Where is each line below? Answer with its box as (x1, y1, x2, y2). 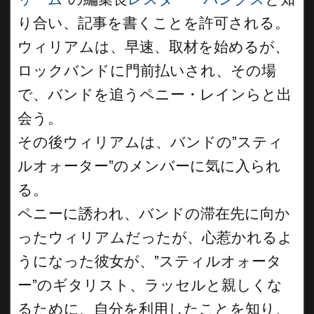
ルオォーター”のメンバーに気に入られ (18, 157, 281, 175)
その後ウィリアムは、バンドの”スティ (18, 133, 283, 151)
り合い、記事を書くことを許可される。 (18, 14, 289, 32)
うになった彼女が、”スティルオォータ (18, 252, 282, 270)
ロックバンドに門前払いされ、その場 (18, 62, 276, 79)
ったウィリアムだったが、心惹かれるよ (18, 228, 293, 246)
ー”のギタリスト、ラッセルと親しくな (18, 276, 282, 294)
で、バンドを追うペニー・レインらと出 (18, 86, 292, 103)
